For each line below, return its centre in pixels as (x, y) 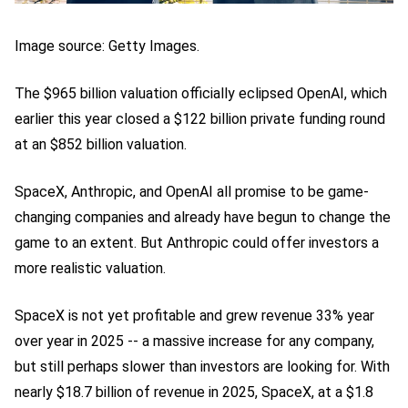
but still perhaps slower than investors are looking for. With (202, 366)
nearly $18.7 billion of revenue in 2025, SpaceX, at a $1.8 (194, 392)
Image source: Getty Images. (107, 46)
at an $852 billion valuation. (101, 144)
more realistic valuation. (90, 268)
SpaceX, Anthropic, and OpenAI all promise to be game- (192, 191)
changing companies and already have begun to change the (203, 217)
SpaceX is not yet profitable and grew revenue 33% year (194, 315)
